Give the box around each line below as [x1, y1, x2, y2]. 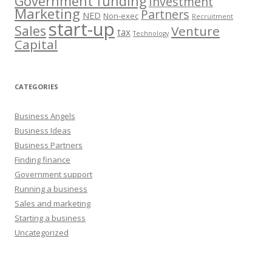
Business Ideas [15, 125, 71, 137]
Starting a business [15, 212, 86, 224]
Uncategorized [15, 227, 69, 239]
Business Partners [15, 140, 83, 151]
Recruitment [192, 12, 233, 21]
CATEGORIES [15, 82, 58, 92]
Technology [133, 29, 169, 38]
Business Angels [15, 110, 75, 122]
